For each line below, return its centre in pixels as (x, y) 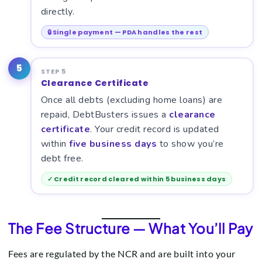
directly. (57, 11)
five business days (113, 144)
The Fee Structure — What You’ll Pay (131, 228)
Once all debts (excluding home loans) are (131, 100)
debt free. (62, 158)
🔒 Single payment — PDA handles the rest (125, 32)
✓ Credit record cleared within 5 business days (137, 179)
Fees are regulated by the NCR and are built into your (122, 254)
